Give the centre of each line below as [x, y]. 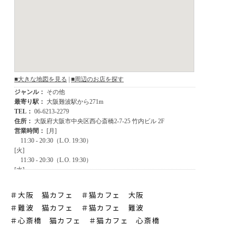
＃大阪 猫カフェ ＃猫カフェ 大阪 [81, 194]
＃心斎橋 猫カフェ [46, 220]
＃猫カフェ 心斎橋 [124, 220]
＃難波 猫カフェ [42, 207]
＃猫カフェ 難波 [112, 207]
